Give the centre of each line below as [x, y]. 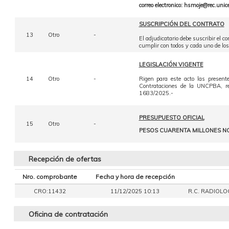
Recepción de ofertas [65, 159]
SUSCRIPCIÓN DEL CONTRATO [181, 24]
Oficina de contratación [68, 214]
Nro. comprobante [50, 177]
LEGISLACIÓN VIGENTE [171, 64]
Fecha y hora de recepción [135, 177]
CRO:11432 [50, 191]
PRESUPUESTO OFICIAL [171, 118]
